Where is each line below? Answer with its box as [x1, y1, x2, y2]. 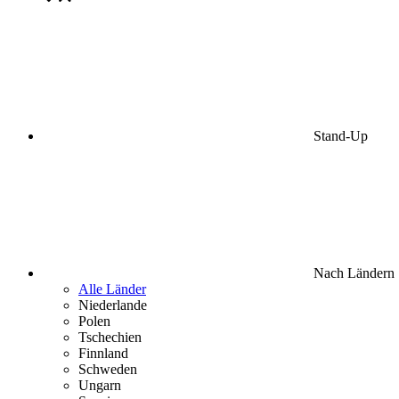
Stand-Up [310, 128, 368, 143]
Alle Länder [78, 281, 146, 297]
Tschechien [78, 330, 142, 345]
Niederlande [78, 297, 147, 313]
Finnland [78, 346, 128, 361]
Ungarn [78, 378, 121, 393]
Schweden [78, 362, 137, 377]
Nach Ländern [310, 265, 395, 281]
